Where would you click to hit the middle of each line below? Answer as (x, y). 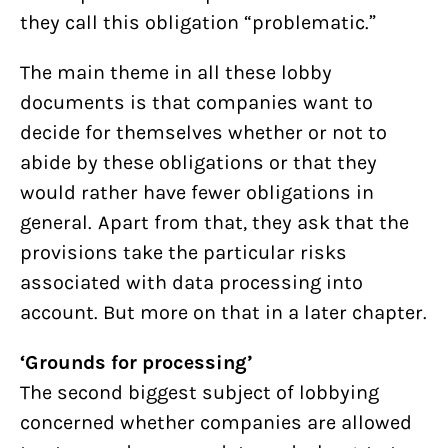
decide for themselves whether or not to (203, 132)
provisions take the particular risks (183, 252)
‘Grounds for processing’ (136, 362)
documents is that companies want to (196, 102)
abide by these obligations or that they (198, 162)
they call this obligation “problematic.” (198, 22)
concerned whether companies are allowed (216, 422)
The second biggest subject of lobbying (199, 392)
